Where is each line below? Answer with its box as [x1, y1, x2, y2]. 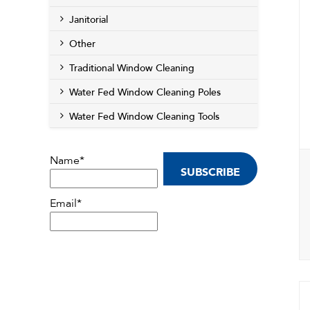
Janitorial [69, 14, 108, 26]
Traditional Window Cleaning [69, 62, 194, 74]
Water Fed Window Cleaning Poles [69, 86, 221, 98]
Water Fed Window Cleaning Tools [69, 111, 219, 122]
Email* [50, 196, 82, 210]
